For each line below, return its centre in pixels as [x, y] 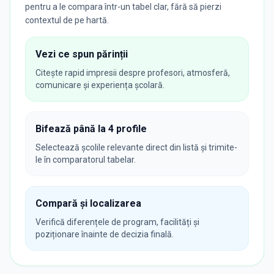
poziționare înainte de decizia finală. [105, 234]
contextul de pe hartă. [67, 20]
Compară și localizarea [88, 203]
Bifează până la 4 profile [91, 128]
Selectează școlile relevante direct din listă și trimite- [136, 147]
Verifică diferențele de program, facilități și [117, 222]
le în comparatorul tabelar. [86, 159]
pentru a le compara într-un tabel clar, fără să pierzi [123, 6]
